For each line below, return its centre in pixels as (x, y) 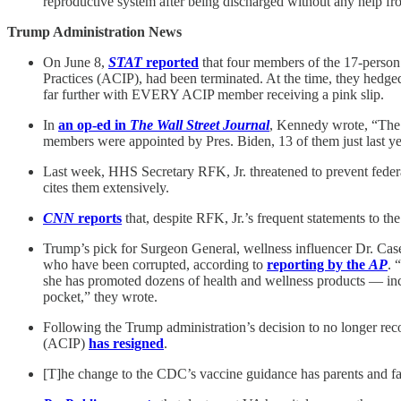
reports (98, 218)
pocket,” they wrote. (100, 296)
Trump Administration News (94, 31)
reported (171, 62)
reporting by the (318, 264)
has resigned (126, 343)
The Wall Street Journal (200, 124)
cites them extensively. (106, 187)
